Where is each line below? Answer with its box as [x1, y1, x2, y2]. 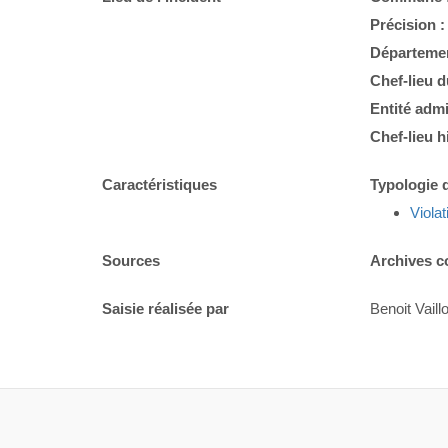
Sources [102, 251, 160, 269]
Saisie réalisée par [102, 299, 229, 317]
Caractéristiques [102, 175, 217, 193]
